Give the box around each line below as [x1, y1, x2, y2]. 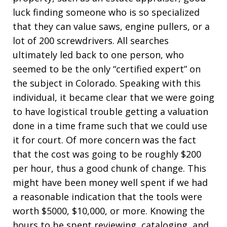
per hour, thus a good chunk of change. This [13, 162, 206, 174]
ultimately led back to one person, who [13, 49, 184, 61]
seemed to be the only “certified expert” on [13, 63, 201, 75]
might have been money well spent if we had [13, 176, 208, 188]
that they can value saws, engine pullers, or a [13, 20, 210, 32]
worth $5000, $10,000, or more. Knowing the [13, 205, 205, 217]
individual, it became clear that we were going [13, 91, 214, 103]
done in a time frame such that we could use [13, 120, 207, 132]
